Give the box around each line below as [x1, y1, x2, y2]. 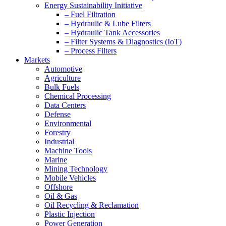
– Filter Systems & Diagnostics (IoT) [65, 37, 182, 46]
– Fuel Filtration [65, 10, 116, 19]
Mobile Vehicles [44, 174, 96, 182]
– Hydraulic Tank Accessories [65, 28, 160, 37]
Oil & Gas [44, 192, 77, 200]
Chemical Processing [44, 92, 111, 100]
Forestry [44, 128, 71, 137]
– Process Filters [65, 46, 117, 55]
